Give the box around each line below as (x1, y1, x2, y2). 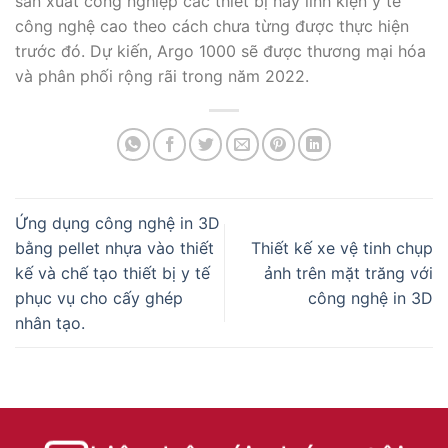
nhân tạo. (15, 312, 85, 333)
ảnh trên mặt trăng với (264, 262, 433, 283)
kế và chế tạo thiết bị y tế (15, 262, 210, 283)
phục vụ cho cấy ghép (15, 287, 183, 308)
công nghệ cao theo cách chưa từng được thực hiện (15, 15, 409, 36)
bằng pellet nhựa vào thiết (15, 237, 214, 258)
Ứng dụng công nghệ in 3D (15, 212, 220, 233)
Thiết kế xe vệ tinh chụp (251, 237, 433, 258)
